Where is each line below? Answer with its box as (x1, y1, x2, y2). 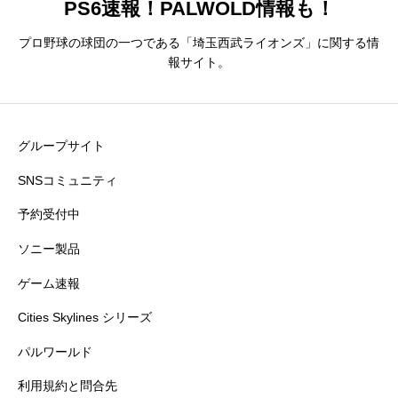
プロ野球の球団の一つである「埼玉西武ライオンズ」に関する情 (19, 35, 379, 50)
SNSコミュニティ (18, 172, 117, 187)
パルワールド (18, 344, 92, 359)
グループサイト (18, 139, 105, 154)
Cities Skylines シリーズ (18, 310, 152, 325)
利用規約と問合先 (18, 378, 117, 394)
